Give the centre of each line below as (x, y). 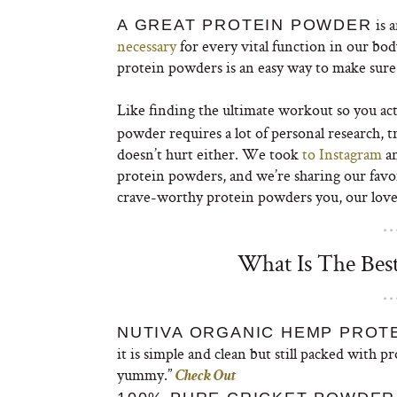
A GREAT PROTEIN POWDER (245, 25)
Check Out (206, 377)
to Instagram (342, 154)
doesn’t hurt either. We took (210, 154)
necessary (147, 46)
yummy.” (146, 374)
